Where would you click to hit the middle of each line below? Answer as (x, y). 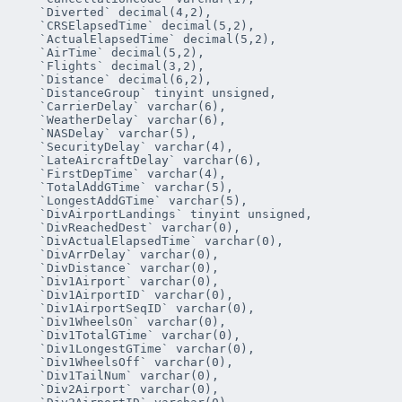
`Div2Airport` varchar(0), (29, 389)
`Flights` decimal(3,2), (29, 66)
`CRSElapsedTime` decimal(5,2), (29, 26)
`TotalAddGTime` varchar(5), (29, 188)
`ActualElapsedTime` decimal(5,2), (29, 39)
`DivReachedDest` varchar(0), (29, 228)
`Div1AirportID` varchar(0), (29, 295)
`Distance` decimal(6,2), (29, 80)
